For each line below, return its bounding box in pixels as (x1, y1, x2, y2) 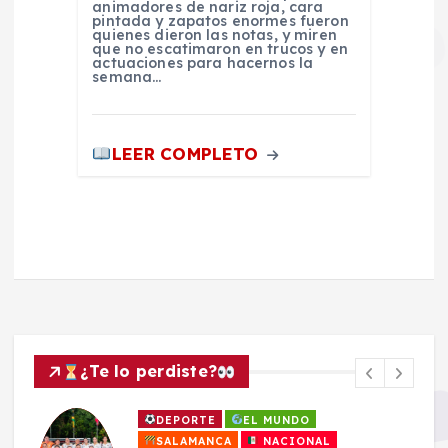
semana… (92, 67, 162, 86)
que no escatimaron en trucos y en (92, 39, 348, 58)
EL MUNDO (243, 412, 311, 427)
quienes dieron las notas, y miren (92, 25, 337, 44)
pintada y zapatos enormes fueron (92, 11, 349, 30)
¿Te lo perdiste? (80, 361, 218, 382)
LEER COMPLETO (111, 143, 264, 165)
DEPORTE (156, 412, 217, 427)
